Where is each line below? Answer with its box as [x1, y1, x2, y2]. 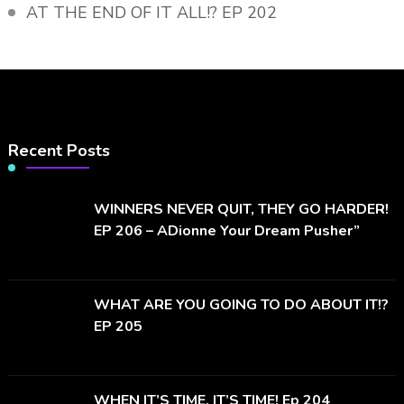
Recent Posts [7, 140, 110, 162]
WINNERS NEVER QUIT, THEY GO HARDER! [93, 199, 389, 220]
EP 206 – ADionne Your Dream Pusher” [93, 221, 360, 242]
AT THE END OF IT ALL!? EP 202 [25, 2, 277, 24]
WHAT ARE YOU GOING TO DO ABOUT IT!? [93, 295, 389, 316]
